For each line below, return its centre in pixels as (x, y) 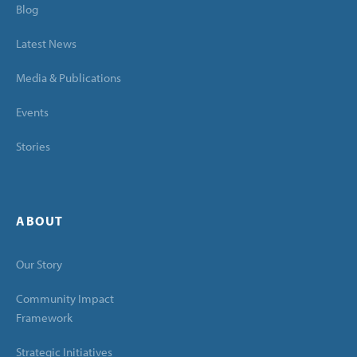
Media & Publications (69, 78)
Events (32, 112)
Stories (33, 146)
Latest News (46, 43)
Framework (44, 318)
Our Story (39, 264)
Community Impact (65, 298)
